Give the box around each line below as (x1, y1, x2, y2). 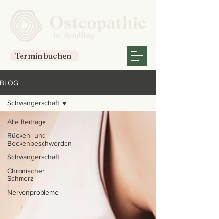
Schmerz (7, 175, 34, 182)
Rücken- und (7, 131, 46, 139)
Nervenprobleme (7, 188, 59, 196)
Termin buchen (15, 51, 71, 61)
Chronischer (7, 167, 44, 175)
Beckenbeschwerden (7, 139, 72, 147)
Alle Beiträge (7, 118, 46, 126)
